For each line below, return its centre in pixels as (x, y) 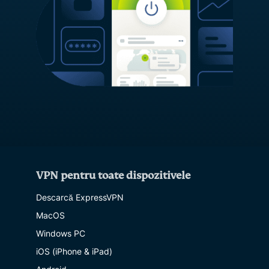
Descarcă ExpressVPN (80, 197)
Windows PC (61, 233)
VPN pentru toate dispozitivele (113, 175)
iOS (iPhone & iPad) (74, 251)
